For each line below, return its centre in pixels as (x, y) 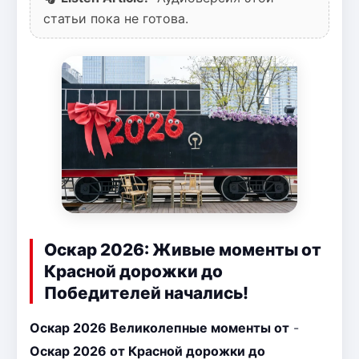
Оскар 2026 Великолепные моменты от (159, 327)
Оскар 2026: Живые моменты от (183, 249)
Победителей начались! (146, 292)
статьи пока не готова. (116, 18)
